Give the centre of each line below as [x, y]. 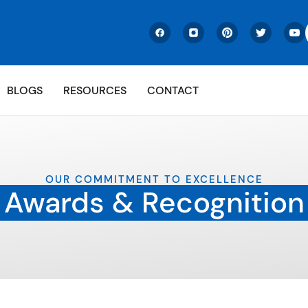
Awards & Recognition [154, 203]
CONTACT [173, 90]
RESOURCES [95, 90]
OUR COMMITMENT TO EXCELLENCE [154, 180]
